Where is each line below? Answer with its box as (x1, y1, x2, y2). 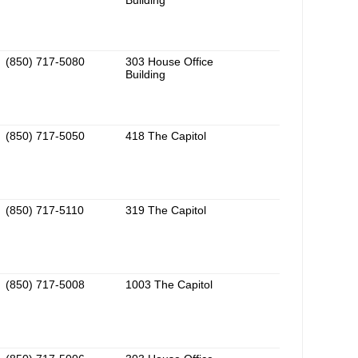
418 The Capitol (125, 129, 206, 143)
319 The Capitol (125, 204, 206, 217)
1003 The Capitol (125, 278, 213, 292)
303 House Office (125, 55, 213, 69)
